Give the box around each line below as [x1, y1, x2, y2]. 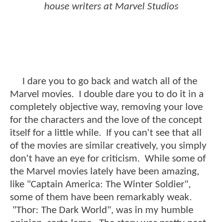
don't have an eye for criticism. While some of [10, 154, 206, 165]
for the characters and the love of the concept [10, 115, 202, 126]
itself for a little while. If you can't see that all [10, 128, 202, 139]
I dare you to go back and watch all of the [10, 76, 197, 87]
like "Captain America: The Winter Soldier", [10, 179, 191, 190]
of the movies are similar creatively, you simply [10, 141, 207, 152]
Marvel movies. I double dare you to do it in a [10, 89, 204, 100]
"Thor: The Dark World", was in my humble [10, 205, 193, 216]
